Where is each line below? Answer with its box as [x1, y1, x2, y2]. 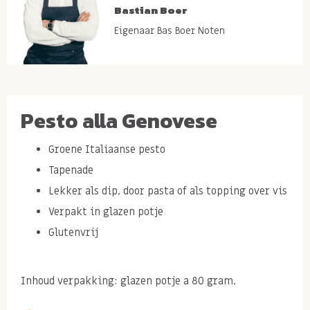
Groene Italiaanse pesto [48, 142, 165, 156]
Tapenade [48, 163, 93, 177]
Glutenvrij [48, 225, 98, 239]
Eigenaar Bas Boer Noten [113, 24, 225, 37]
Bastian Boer [113, 1, 188, 18]
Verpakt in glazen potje [48, 204, 163, 219]
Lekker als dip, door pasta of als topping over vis [48, 183, 287, 198]
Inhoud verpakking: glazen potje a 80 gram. [21, 273, 236, 288]
